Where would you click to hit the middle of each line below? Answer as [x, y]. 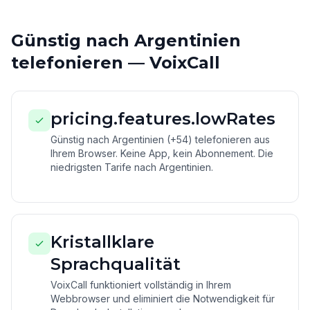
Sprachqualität [116, 264]
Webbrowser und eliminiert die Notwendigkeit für [163, 299]
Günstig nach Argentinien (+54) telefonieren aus [160, 139]
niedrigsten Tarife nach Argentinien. [132, 167]
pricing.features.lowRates [163, 119]
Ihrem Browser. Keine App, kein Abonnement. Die [162, 153]
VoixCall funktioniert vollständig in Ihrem [141, 285]
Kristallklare [102, 242]
